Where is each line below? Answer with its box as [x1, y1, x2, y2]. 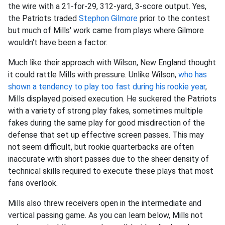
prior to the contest [138, 14, 210, 23]
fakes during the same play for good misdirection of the [8, 118, 205, 128]
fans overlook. [8, 178, 58, 188]
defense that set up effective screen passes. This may [8, 130, 204, 140]
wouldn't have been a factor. [8, 38, 107, 47]
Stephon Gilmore [79, 14, 138, 23]
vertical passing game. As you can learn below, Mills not [8, 210, 203, 220]
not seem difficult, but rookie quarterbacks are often [8, 142, 194, 152]
